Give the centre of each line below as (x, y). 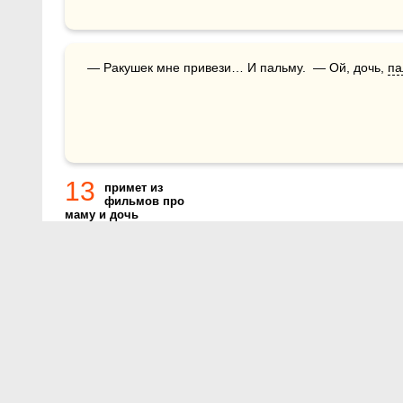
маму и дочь (102, 215)
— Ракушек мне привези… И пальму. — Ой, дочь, (244, 67)
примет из (134, 188)
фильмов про (144, 201)
